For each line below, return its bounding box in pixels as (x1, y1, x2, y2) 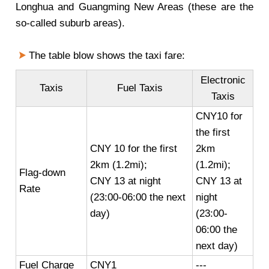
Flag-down (19, 167, 65, 178)
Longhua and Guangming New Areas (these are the (16, 1, 253, 13)
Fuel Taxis (116, 82, 163, 94)
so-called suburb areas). (16, 17, 125, 29)
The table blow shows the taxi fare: (26, 50, 185, 61)
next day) (196, 240, 238, 252)
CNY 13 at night (90, 175, 161, 187)
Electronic (200, 74, 246, 86)
